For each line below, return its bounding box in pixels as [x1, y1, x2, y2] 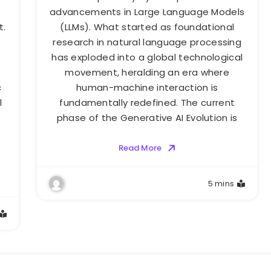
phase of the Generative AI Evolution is [56, 111, 238, 125]
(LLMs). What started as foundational [60, 21, 235, 34]
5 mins [207, 178, 235, 190]
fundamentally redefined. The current [59, 96, 235, 109]
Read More [118, 142, 162, 154]
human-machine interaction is [76, 81, 218, 94]
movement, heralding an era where [65, 66, 230, 79]
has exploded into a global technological [51, 51, 243, 64]
